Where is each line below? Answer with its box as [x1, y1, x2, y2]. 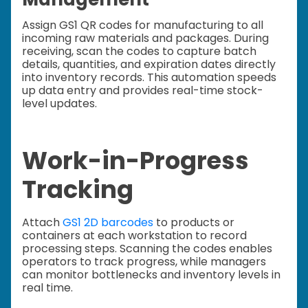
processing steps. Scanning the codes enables [22, 241, 272, 257]
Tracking [22, 172, 133, 206]
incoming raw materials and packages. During [22, 30, 269, 46]
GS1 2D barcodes [63, 214, 153, 231]
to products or [153, 214, 234, 231]
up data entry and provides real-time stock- [22, 82, 263, 98]
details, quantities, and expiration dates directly [22, 56, 276, 72]
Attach [22, 214, 63, 231]
